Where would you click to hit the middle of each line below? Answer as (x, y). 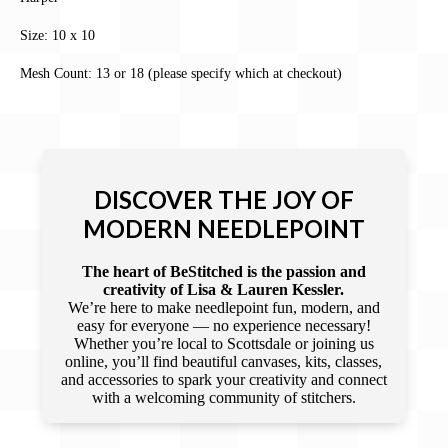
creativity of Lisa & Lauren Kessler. (224, 289)
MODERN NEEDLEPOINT (223, 228)
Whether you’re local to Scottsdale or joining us (223, 343)
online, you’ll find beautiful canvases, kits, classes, (224, 361)
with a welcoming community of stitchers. (223, 397)
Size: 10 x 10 (57, 34)
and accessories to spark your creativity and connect (223, 379)
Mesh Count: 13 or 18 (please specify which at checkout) (181, 73)
